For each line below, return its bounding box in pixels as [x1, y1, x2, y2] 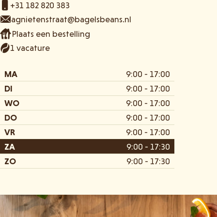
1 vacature [10, 43, 50, 53]
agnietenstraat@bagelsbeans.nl [11, 14, 131, 25]
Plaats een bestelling [11, 28, 90, 39]
